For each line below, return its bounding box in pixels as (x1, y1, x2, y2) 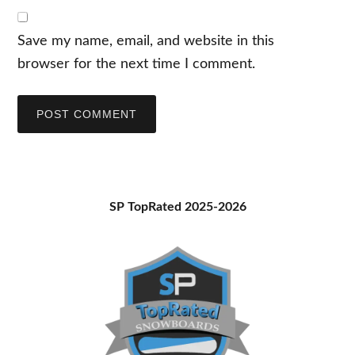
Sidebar (17, 224, 101, 251)
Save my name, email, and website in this (17, 33, 275, 48)
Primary (17, 196, 100, 223)
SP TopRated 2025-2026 (109, 200, 246, 213)
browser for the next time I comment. (17, 56, 256, 71)
